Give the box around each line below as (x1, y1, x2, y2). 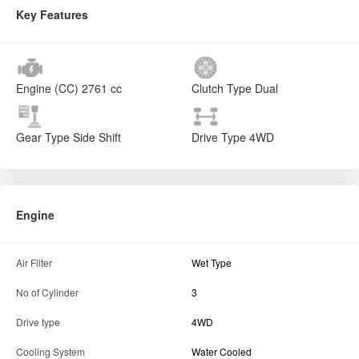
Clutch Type (192, 80, 252, 97)
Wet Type (192, 256, 232, 270)
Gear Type (16, 129, 70, 146)
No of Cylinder (16, 285, 79, 300)
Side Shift (70, 129, 121, 146)
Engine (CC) (16, 80, 79, 97)
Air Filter (16, 256, 52, 270)
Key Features (16, 6, 88, 23)
